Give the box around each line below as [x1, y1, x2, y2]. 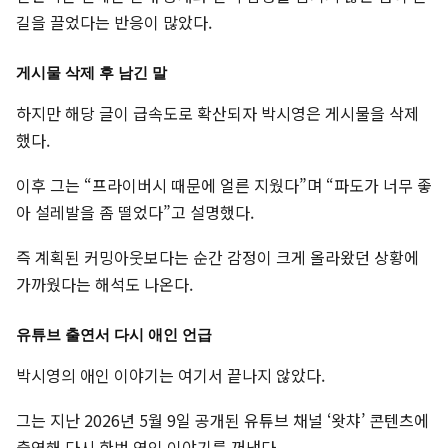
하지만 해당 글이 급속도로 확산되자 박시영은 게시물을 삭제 [16, 100, 419, 125]
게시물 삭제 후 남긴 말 [16, 63, 167, 82]
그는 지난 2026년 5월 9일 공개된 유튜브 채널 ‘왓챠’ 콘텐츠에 [16, 407, 429, 432]
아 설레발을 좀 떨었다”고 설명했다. [16, 199, 254, 224]
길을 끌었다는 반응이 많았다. [16, 9, 212, 34]
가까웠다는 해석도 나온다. [16, 271, 193, 296]
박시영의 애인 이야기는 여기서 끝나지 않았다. [16, 362, 325, 387]
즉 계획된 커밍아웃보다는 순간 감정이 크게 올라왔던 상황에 [16, 244, 419, 269]
